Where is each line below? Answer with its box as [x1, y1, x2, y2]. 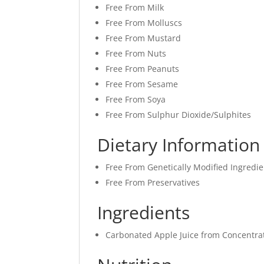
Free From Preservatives [105, 177, 200, 189]
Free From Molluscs [105, 17, 183, 29]
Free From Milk [105, 2, 164, 14]
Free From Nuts [105, 48, 167, 60]
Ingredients [97, 200, 190, 225]
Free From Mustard [105, 32, 181, 44]
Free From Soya [105, 94, 166, 105]
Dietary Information [97, 133, 260, 157]
